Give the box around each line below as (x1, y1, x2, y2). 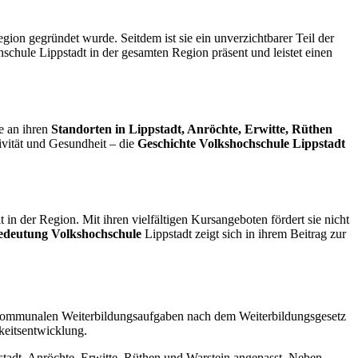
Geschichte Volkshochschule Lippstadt (137, 136, 345, 150)
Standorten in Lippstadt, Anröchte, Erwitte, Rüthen (51, 121, 332, 136)
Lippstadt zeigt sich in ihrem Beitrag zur (141, 227, 346, 241)
